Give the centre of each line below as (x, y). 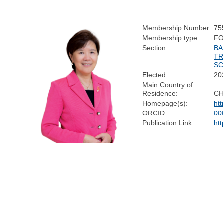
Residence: (160, 93)
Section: (155, 48)
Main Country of (168, 84)
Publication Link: (168, 123)
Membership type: (171, 38)
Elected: (155, 74)
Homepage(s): (165, 103)
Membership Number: (177, 28)
